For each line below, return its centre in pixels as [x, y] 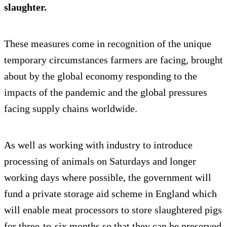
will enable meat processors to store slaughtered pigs [113, 210]
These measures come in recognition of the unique [108, 44]
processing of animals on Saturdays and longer [100, 161]
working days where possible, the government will [108, 178]
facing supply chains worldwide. [71, 109]
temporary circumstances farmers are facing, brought [113, 60]
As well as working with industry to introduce [98, 145]
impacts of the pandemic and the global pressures [106, 92]
